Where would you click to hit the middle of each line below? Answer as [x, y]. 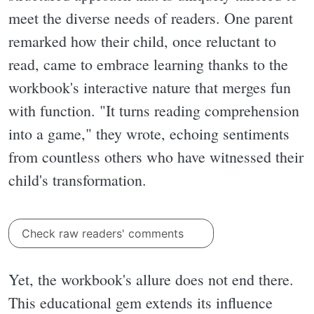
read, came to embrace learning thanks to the [148, 64]
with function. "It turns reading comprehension [154, 111]
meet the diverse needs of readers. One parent [151, 18]
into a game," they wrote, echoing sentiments [149, 134]
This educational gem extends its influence [141, 302]
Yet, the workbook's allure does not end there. [151, 279]
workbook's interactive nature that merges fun [150, 88]
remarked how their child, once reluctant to [142, 41]
